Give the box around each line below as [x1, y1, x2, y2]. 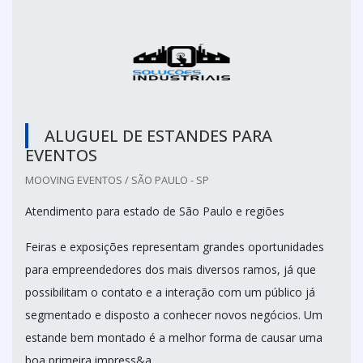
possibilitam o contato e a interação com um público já [25, 284, 315, 300]
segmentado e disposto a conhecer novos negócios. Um [25, 307, 322, 322]
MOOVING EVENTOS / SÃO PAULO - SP [25, 173, 209, 187]
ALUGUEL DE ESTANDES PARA [45, 125, 272, 147]
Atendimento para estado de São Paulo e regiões [25, 203, 284, 219]
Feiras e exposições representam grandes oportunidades [25, 239, 324, 254]
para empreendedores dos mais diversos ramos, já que [25, 262, 316, 277]
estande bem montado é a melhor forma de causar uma [25, 330, 322, 345]
